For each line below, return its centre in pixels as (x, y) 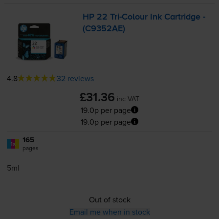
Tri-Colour (129, 17)
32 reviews (75, 78)
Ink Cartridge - (177, 17)
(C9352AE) (104, 29)
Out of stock (109, 199)
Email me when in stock (109, 211)
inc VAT (128, 99)
